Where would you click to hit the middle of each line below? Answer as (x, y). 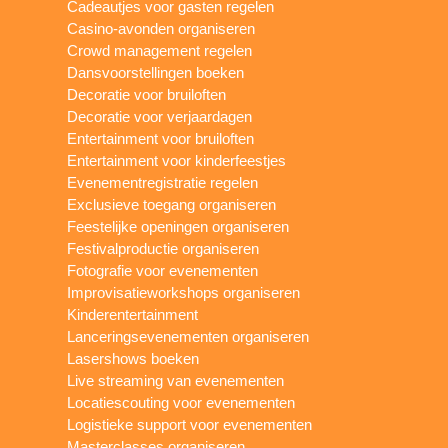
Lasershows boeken (133, 358)
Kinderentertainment (133, 314)
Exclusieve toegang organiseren (172, 204)
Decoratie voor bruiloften (147, 94)
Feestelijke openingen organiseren (178, 226)
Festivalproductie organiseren (163, 248)
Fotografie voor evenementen (163, 270)
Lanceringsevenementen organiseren (188, 336)
